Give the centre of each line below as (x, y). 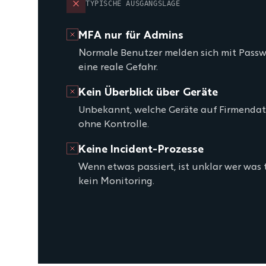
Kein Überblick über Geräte (148, 93)
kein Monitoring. (116, 182)
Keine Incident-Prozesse (141, 150)
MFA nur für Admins (131, 36)
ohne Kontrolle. (114, 125)
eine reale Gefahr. (118, 68)
